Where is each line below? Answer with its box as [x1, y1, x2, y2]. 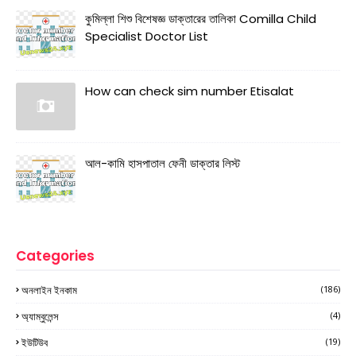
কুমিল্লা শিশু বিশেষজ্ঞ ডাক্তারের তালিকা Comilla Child [85, 10, 316, 27]
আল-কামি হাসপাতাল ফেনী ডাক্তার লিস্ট [85, 154, 240, 172]
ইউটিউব [21, 335, 48, 350]
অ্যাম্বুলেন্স [21, 308, 59, 323]
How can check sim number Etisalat [85, 82, 294, 99]
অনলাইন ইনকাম [21, 282, 77, 297]
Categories [16, 246, 95, 265]
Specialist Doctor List [85, 27, 208, 44]
